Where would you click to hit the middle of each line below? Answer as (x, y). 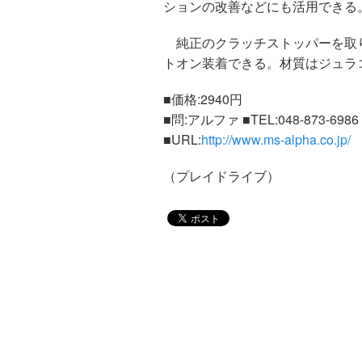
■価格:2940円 (203, 99)
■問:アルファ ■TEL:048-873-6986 (261, 119)
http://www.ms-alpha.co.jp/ (276, 139)
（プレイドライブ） (221, 175)
